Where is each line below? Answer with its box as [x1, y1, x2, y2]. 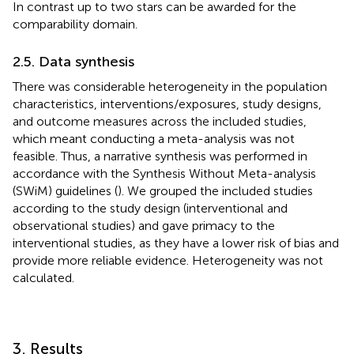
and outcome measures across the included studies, [13, 113, 307, 129]
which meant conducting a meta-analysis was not [13, 130, 295, 146]
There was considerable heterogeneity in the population [13, 78, 327, 94]
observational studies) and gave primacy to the [13, 217, 275, 233]
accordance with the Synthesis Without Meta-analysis [13, 165, 316, 181]
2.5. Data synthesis [13, 52, 134, 70]
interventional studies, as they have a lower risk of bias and [13, 235, 339, 250]
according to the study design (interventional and [13, 200, 288, 216]
